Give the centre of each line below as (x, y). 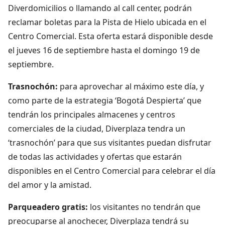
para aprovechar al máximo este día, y (132, 86)
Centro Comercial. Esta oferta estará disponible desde (110, 36)
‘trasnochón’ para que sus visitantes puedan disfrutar (110, 142)
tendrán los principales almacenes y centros (92, 114)
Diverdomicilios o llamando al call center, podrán (100, 8)
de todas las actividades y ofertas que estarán (95, 156)
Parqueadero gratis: (49, 207)
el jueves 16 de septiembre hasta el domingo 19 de (104, 50)
